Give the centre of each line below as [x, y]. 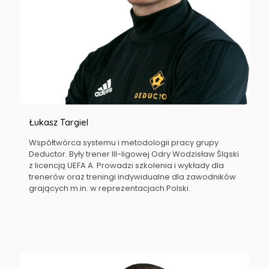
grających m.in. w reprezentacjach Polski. [111, 188]
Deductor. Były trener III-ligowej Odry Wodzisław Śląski [134, 154]
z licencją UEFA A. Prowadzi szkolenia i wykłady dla [127, 165]
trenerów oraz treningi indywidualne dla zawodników [133, 177]
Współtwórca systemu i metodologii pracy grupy [124, 143]
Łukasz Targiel [59, 122]
